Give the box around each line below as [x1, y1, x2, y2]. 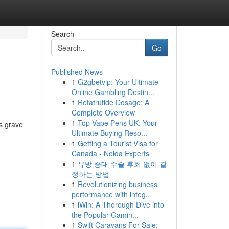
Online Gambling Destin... [71, 87, 154, 97]
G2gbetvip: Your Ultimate [77, 77, 158, 87]
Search [51, 29, 74, 39]
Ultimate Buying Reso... [71, 128, 147, 138]
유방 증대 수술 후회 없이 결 [77, 158, 167, 169]
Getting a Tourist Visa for [77, 138, 158, 148]
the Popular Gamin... [71, 210, 139, 220]
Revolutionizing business [77, 179, 157, 189]
